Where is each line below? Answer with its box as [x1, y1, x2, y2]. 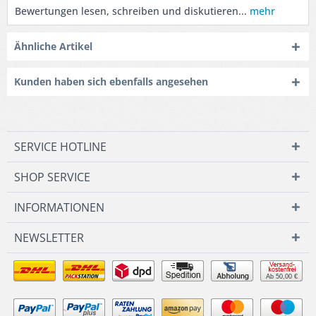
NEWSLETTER [14, 230, 84, 245]
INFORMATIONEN [14, 200, 104, 215]
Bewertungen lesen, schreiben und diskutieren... [15, 4, 247, 18]
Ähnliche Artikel [14, 39, 92, 53]
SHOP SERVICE [14, 169, 90, 185]
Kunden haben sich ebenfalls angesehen [14, 75, 208, 88]
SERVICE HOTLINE [14, 139, 107, 154]
